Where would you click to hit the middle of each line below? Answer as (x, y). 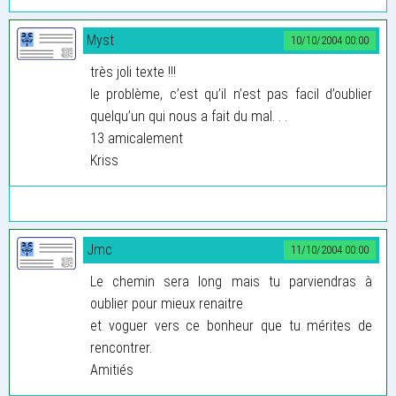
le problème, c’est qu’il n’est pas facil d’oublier (231, 94)
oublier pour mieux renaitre (167, 303)
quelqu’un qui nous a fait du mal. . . (189, 116)
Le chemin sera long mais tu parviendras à (231, 281)
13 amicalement (137, 138)
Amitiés (112, 369)
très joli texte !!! (133, 72)
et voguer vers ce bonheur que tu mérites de (231, 325)
